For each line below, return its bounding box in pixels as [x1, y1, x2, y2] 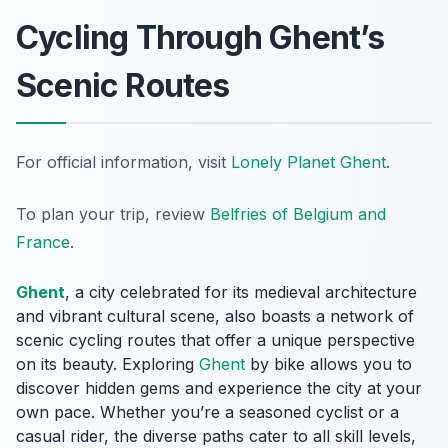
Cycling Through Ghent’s [16, 18, 385, 58]
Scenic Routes [16, 66, 230, 106]
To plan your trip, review [16, 204, 210, 225]
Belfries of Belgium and [210, 204, 386, 225]
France [16, 232, 70, 253]
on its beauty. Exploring [16, 354, 199, 375]
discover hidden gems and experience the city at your [16, 378, 422, 399]
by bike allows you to [245, 354, 412, 375]
